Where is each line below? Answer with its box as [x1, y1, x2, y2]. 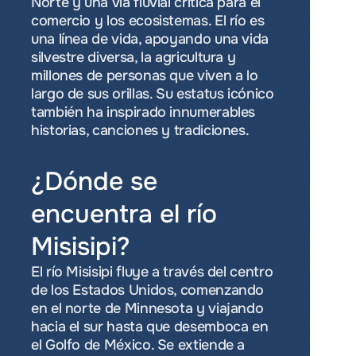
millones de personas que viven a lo [31, 67, 258, 84]
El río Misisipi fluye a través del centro [31, 263, 273, 281]
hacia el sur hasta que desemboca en [31, 318, 269, 335]
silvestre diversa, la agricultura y [31, 48, 236, 66]
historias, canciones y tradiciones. [31, 122, 250, 139]
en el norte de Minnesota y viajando [31, 300, 264, 317]
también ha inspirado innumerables [31, 103, 256, 121]
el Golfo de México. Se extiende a [31, 336, 246, 354]
